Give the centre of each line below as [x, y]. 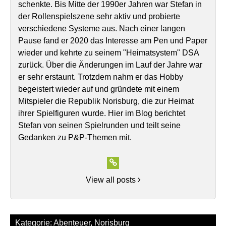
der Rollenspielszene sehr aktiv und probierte [99, 16]
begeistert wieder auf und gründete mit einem [99, 89]
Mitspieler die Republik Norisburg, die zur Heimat [106, 101]
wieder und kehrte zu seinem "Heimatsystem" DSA [108, 53]
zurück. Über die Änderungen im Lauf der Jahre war [110, 65]
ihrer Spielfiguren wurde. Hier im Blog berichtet [102, 113]
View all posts [111, 180]
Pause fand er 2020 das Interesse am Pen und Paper [113, 41]
